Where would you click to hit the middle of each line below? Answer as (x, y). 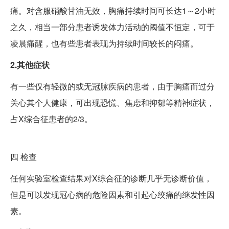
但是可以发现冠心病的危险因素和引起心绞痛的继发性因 (112, 195)
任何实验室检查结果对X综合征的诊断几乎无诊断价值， (111, 178)
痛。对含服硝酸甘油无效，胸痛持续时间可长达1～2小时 (113, 11)
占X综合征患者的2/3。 (51, 119)
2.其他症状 (30, 65)
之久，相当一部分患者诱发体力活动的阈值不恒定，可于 (112, 27)
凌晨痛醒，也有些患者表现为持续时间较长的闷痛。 (104, 43)
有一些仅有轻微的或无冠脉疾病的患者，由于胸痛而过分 (112, 86)
